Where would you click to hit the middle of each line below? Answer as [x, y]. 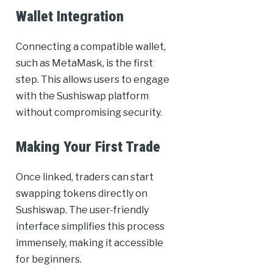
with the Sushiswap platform [82, 96]
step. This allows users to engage [92, 80]
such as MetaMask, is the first [84, 63]
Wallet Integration [69, 17]
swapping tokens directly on [81, 194]
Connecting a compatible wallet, [90, 47]
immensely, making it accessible [89, 243]
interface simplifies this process [90, 227]
